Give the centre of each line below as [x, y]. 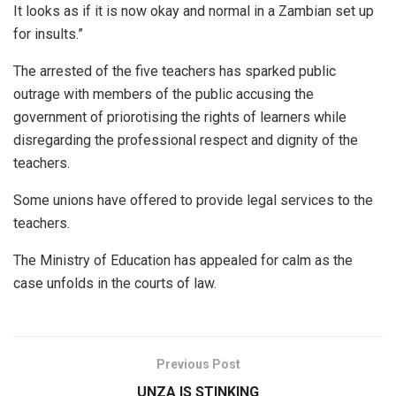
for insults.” [48, 34]
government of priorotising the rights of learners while [180, 118]
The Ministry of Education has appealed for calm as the [183, 261]
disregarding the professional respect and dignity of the [186, 141]
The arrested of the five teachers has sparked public [175, 72]
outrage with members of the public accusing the [164, 95]
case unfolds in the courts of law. [115, 284]
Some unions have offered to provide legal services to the [193, 201]
